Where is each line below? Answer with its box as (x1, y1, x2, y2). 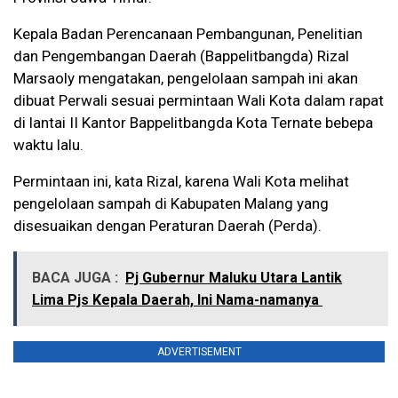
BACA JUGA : (32, 269, 118, 287)
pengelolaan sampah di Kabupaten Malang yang (13, 195, 329, 213)
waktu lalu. (13, 136, 84, 155)
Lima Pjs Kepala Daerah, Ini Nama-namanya (32, 291, 322, 309)
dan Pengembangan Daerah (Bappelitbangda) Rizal (13, 47, 349, 66)
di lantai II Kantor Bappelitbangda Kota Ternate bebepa (13, 114, 373, 132)
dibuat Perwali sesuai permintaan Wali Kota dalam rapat (13, 92, 384, 110)
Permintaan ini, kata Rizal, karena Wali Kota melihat (13, 172, 349, 191)
